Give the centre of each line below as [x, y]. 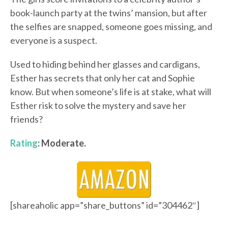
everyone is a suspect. [54, 40]
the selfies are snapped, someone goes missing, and [111, 27]
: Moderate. [62, 143]
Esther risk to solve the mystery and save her [98, 106]
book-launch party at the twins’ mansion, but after [109, 13]
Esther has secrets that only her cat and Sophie [103, 78]
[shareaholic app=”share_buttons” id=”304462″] [105, 205]
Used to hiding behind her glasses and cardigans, [105, 64]
